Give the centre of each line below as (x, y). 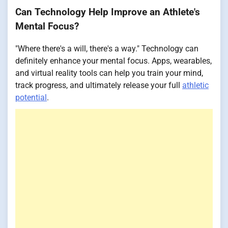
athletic (195, 85)
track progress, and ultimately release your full (99, 85)
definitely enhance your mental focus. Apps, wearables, (113, 61)
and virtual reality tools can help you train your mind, (109, 73)
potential (31, 98)
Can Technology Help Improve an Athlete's (108, 12)
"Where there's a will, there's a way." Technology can (107, 49)
